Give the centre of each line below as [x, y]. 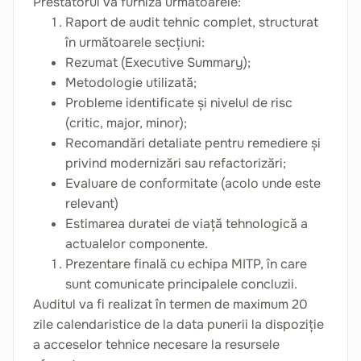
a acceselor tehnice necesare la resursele [156, 344]
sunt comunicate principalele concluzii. [181, 284]
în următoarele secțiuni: [135, 42]
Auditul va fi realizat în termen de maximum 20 [170, 304]
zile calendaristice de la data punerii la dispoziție [178, 324]
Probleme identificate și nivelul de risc [179, 103]
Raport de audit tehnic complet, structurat [192, 22]
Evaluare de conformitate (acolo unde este [193, 183]
